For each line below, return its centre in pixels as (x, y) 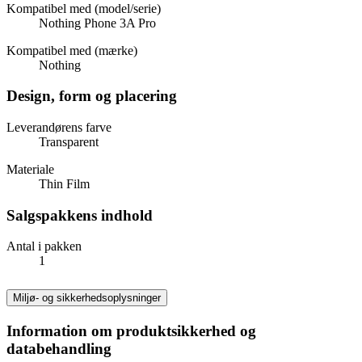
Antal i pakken (44, 246)
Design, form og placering (92, 96)
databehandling (59, 349)
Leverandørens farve (59, 127)
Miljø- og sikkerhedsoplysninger (87, 298)
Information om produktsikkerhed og (131, 331)
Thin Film (64, 183)
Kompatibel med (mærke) (72, 50)
